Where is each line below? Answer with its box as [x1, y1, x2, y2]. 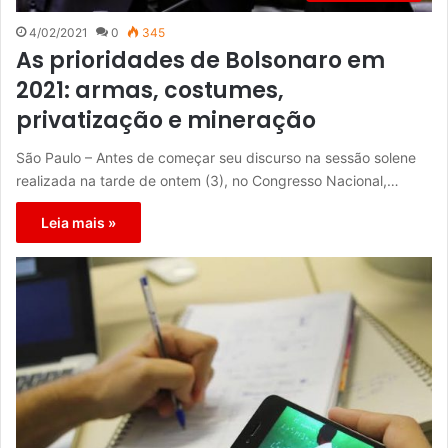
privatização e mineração [16, 104, 316, 136]
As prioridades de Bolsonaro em [16, 44, 385, 76]
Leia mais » [41, 213, 116, 231]
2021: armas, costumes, [16, 74, 284, 106]
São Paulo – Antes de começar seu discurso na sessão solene [16, 148, 416, 166]
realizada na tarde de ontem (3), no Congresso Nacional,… [16, 171, 399, 189]
